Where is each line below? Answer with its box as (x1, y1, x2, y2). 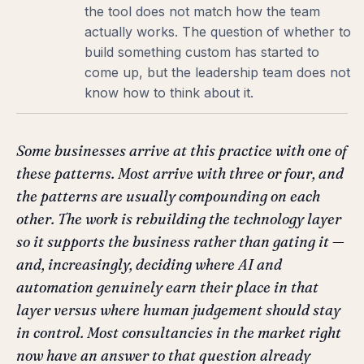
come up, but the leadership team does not (84, 63, 351, 80)
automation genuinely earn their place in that (16, 277, 318, 297)
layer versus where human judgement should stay (16, 300, 340, 319)
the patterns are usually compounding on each (16, 186, 320, 206)
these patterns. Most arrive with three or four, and (16, 163, 344, 183)
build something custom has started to (84, 43, 320, 60)
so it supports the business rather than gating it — (16, 232, 344, 251)
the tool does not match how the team (84, 2, 321, 19)
